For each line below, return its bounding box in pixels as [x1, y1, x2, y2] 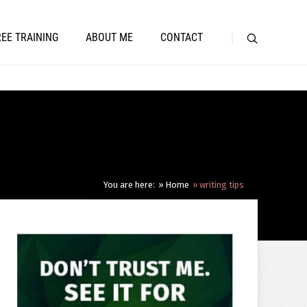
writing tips [199, 180, 244, 190]
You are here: [103, 180, 155, 190]
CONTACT [160, 31, 203, 44]
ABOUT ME [86, 31, 133, 44]
